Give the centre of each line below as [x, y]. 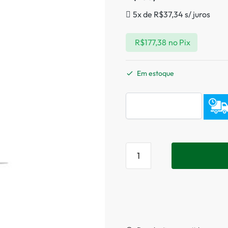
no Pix [179, 42]
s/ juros [197, 14]
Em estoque [156, 74]
